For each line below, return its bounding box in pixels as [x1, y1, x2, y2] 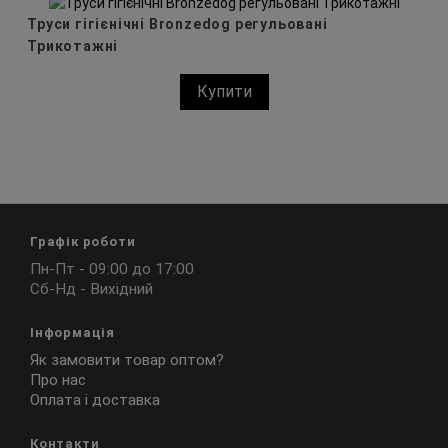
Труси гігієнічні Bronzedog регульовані [27, 16, 328, 33]
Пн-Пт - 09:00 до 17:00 [30, 259, 194, 278]
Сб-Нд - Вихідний [30, 279, 153, 298]
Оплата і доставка [30, 390, 160, 409]
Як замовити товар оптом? [30, 350, 224, 369]
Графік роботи [30, 233, 136, 249]
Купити [196, 81, 252, 101]
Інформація [30, 324, 115, 340]
